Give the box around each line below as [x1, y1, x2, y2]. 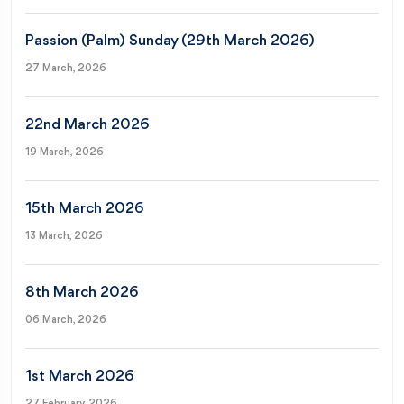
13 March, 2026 [25, 230, 103, 242]
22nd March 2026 [25, 116, 149, 133]
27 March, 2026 [25, 62, 106, 74]
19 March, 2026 [25, 146, 104, 158]
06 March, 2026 [25, 314, 106, 326]
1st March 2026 [25, 368, 133, 384]
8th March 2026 [25, 284, 138, 300]
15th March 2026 [25, 200, 143, 216]
